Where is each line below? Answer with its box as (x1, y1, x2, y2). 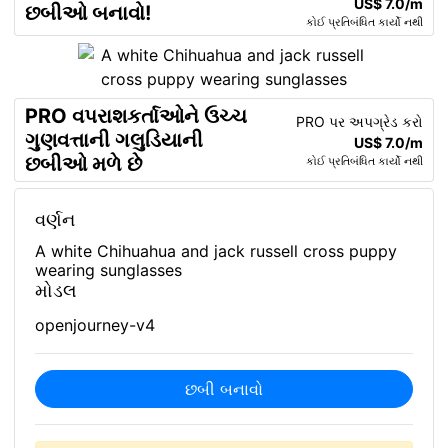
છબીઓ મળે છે (25, 152, 142, 176)
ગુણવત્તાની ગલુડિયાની (25, 128, 203, 152)
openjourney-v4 (35, 315, 155, 335)
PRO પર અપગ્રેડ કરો (296, 113, 423, 130)
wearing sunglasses (35, 260, 182, 280)
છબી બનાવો (185, 379, 263, 399)
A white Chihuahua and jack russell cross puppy (35, 241, 397, 261)
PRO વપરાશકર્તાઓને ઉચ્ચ (25, 104, 247, 128)
